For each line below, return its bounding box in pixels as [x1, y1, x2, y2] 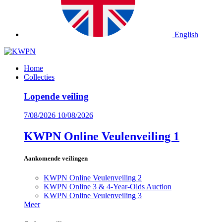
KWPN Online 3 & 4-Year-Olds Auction [44, 182, 171, 191]
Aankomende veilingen [24, 154, 88, 162]
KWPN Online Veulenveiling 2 [44, 173, 142, 182]
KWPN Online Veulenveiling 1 [24, 130, 179, 143]
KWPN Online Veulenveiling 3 [44, 191, 142, 200]
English [174, 30, 198, 39]
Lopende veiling [24, 91, 89, 102]
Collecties [24, 73, 55, 81]
